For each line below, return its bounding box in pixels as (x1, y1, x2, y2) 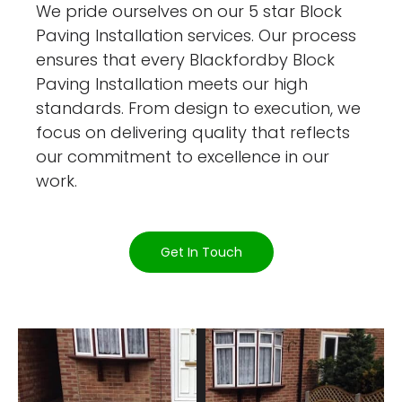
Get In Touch (160, 242, 242, 261)
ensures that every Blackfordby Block (36, 48, 336, 72)
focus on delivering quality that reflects (36, 121, 351, 144)
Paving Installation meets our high (36, 73, 309, 96)
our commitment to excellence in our (36, 145, 330, 169)
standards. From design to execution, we (36, 97, 362, 120)
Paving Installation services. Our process (36, 24, 357, 48)
